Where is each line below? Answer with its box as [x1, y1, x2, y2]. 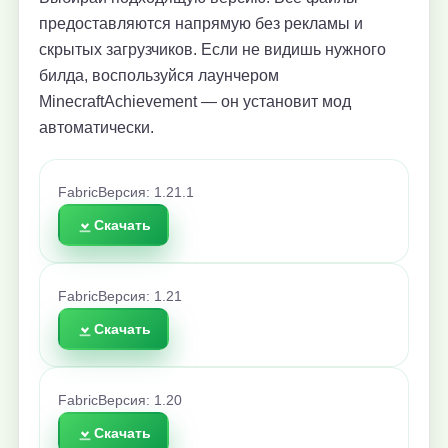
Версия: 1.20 [98, 393, 182, 409]
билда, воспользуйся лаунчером [39, 67, 279, 85]
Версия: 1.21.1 [98, 185, 194, 201]
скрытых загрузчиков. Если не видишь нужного [39, 41, 386, 59]
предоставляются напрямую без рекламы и [39, 15, 363, 33]
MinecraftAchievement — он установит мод [39, 93, 351, 111]
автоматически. [39, 119, 154, 137]
